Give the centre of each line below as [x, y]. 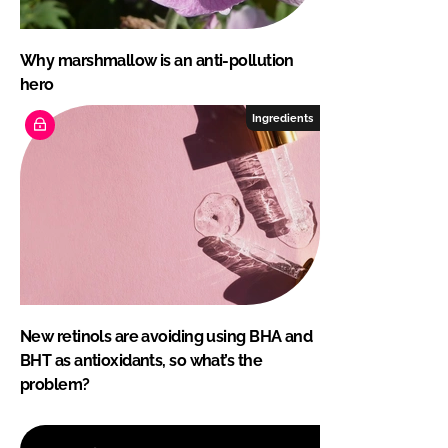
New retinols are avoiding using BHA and [166, 336]
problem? [55, 384]
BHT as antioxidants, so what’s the [141, 360]
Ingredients [283, 117]
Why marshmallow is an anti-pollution [157, 60]
